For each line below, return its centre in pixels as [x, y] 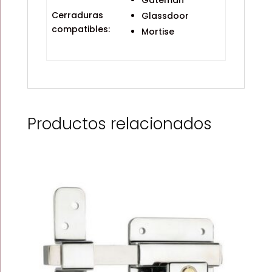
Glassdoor [165, 16]
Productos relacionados [119, 124]
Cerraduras [77, 15]
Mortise [158, 32]
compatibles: [81, 29]
